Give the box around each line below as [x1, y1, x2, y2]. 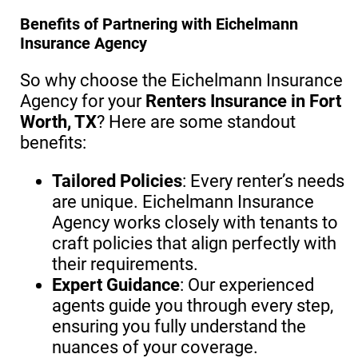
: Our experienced [180, 275, 314, 295]
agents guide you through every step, [52, 296, 333, 316]
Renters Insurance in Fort [145, 91, 341, 111]
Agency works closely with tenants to [52, 213, 338, 233]
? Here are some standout [97, 112, 296, 132]
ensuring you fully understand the [52, 316, 306, 336]
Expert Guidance [52, 275, 180, 295]
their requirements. [52, 254, 198, 274]
